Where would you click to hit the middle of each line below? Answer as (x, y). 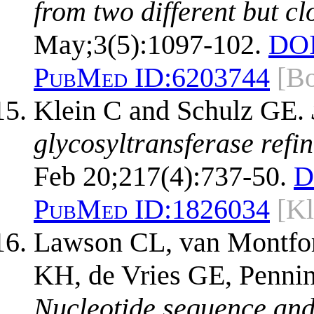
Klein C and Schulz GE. (172, 110)
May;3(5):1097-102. (148, 44)
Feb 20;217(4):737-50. (160, 176)
